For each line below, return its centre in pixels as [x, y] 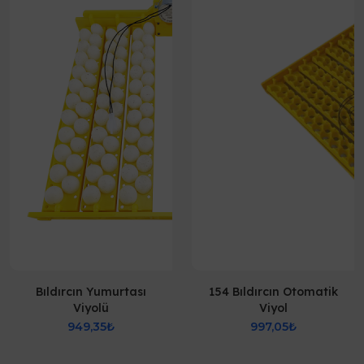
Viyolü [91, 308]
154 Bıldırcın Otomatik [273, 292]
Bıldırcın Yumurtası [91, 292]
